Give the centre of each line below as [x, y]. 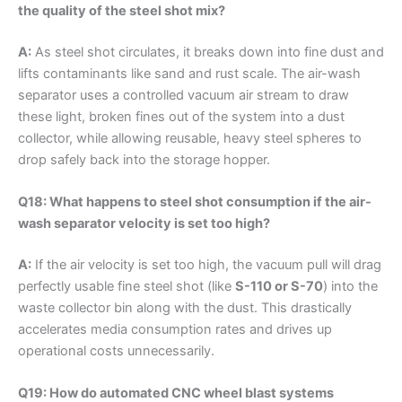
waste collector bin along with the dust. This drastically [185, 307]
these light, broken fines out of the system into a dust [181, 116]
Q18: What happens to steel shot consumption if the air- [195, 201]
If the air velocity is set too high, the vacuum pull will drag [206, 264]
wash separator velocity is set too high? [144, 223]
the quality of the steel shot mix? [122, 10]
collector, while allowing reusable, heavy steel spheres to [190, 138]
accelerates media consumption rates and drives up [175, 329]
